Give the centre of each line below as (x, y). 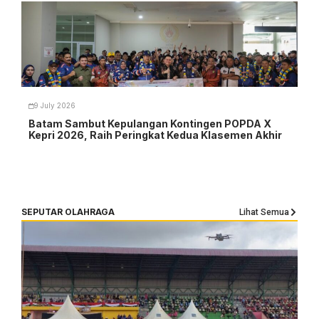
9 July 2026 (54, 106)
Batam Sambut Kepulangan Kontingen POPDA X (150, 123)
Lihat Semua (264, 212)
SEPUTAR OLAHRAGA (68, 212)
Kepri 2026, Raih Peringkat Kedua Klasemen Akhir (155, 135)
